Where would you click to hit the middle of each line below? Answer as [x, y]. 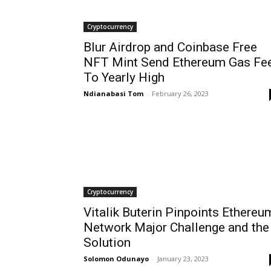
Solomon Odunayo [116, 258]
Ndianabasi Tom [113, 93]
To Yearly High [124, 77]
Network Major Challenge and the [176, 227]
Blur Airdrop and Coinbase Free [170, 47]
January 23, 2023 [183, 258]
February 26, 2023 [180, 93]
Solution [107, 242]
